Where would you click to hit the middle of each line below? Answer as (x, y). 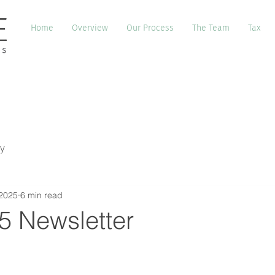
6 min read (41, 195)
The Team (211, 28)
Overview (90, 28)
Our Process (150, 28)
